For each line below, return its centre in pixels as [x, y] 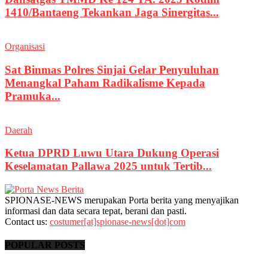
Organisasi [25, 47]
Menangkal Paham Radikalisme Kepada [105, 83]
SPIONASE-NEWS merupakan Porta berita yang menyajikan [122, 200]
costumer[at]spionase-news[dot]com [118, 221]
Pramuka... [33, 96]
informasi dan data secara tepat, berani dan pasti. [96, 211]
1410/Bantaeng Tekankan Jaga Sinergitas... [112, 13]
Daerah [19, 130]
